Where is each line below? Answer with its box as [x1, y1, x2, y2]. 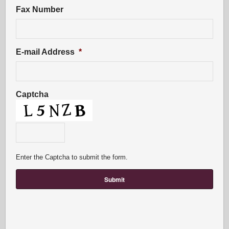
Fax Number [16, 5, 64, 14]
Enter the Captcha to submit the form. [16, 153, 128, 161]
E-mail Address [16, 48, 75, 56]
